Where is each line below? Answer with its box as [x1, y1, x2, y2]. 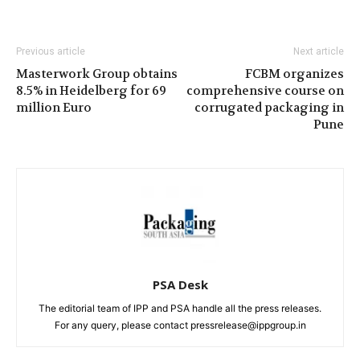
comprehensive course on [186, 82, 344, 99]
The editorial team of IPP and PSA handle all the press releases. [39, 301, 321, 314]
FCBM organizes [245, 65, 344, 82]
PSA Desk [152, 276, 208, 292]
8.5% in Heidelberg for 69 [16, 82, 166, 99]
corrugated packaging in [194, 99, 344, 116]
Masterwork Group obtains [16, 65, 178, 82]
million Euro [16, 99, 92, 116]
